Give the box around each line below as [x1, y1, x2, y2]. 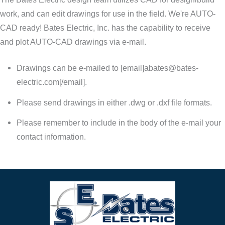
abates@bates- [144, 63, 198, 73]
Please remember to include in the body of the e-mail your [16, 118, 221, 128]
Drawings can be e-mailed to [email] [16, 63, 144, 73]
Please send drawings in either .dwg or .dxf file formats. [16, 97, 212, 107]
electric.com [16, 77, 59, 87]
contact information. [16, 132, 86, 142]
